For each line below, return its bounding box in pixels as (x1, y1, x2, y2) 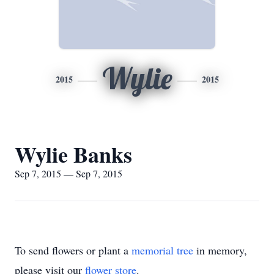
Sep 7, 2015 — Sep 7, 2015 (15, 167, 122, 180)
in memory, (193, 243, 247, 257)
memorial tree (131, 243, 193, 257)
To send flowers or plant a (15, 243, 131, 257)
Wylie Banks (15, 138, 132, 170)
